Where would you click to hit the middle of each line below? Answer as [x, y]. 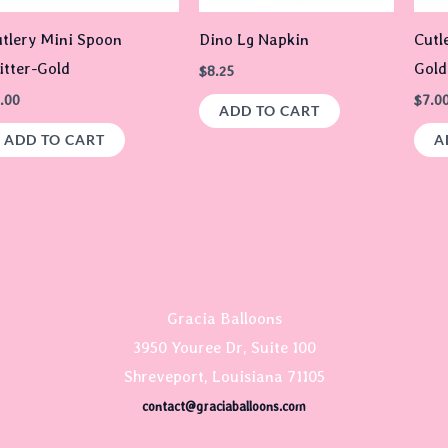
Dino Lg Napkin [253, 39]
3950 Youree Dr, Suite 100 [224, 347]
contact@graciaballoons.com [224, 405]
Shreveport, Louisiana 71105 [224, 376]
